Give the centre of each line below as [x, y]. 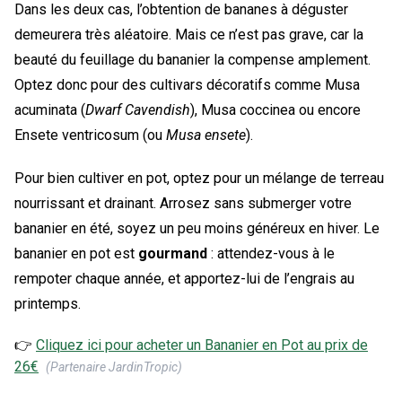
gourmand [173, 253]
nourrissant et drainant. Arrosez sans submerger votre [183, 203]
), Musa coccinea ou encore [275, 109]
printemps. [48, 303]
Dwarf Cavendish [138, 109]
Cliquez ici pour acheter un [120, 345]
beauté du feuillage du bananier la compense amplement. [192, 59]
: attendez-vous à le [271, 253]
